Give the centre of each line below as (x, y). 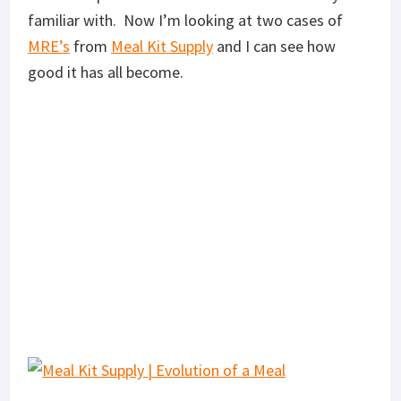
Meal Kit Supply (162, 46)
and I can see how (274, 46)
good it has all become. (106, 72)
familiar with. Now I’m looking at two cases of (185, 20)
